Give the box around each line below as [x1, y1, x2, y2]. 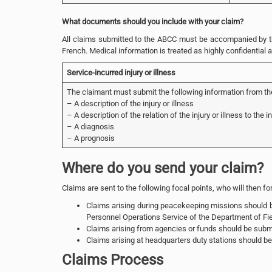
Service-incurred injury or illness [66, 67, 175, 77]
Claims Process [62, 251, 163, 268]
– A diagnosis [66, 121, 114, 131]
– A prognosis [66, 133, 115, 143]
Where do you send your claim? [62, 159, 263, 177]
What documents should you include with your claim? [62, 16, 243, 26]
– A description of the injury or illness [66, 98, 194, 108]
